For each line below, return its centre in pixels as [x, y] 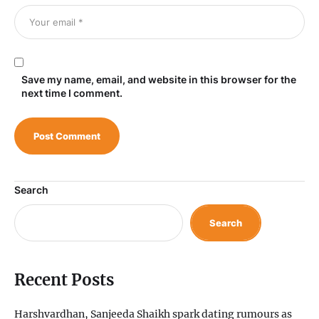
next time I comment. [72, 93]
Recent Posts [64, 279]
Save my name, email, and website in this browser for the [159, 80]
